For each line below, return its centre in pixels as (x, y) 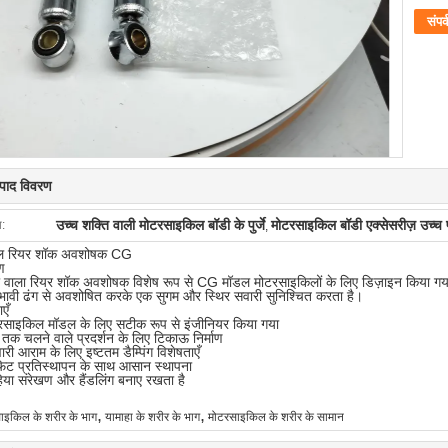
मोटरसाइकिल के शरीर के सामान (276, 417)
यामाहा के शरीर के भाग (152, 417)
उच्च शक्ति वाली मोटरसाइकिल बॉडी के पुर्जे (160, 225)
